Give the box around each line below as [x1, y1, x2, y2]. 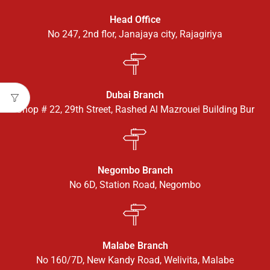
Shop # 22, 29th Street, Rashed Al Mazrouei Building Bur [16, 103, 254, 115]
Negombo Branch [97, 164, 173, 176]
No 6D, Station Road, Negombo [69, 178, 201, 190]
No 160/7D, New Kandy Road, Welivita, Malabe [36, 254, 234, 266]
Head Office [109, 13, 161, 25]
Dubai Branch [106, 89, 164, 101]
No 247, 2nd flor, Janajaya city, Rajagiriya [48, 28, 222, 40]
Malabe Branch [102, 239, 168, 251]
